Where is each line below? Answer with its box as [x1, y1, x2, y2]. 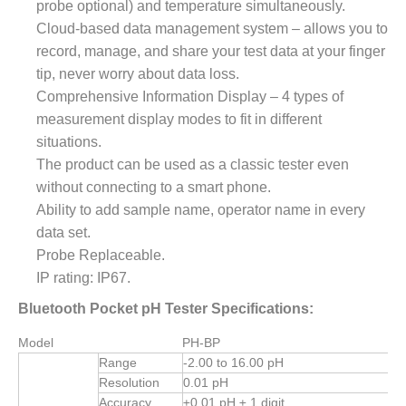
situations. [36, 134, 101, 150]
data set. [36, 225, 91, 240]
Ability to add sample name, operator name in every [36, 202, 365, 217]
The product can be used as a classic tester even [36, 157, 349, 172]
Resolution [99, 375, 159, 390]
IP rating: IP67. [36, 270, 130, 285]
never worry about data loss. [59, 66, 239, 82]
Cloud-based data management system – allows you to [36, 21, 388, 36]
